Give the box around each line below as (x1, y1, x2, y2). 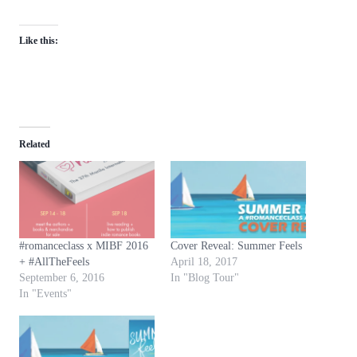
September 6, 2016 (19, 272, 104, 284)
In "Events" (19, 288, 72, 300)
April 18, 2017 (171, 256, 237, 269)
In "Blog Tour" (171, 272, 239, 284)
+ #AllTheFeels (19, 256, 89, 269)
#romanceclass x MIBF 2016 (19, 240, 148, 253)
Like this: (19, 34, 58, 46)
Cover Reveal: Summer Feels (171, 240, 302, 253)
